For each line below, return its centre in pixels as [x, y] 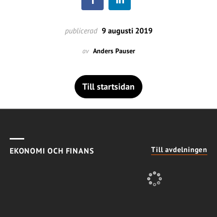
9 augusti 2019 [126, 31]
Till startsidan [108, 86]
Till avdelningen [179, 149]
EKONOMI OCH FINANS [52, 151]
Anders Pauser [114, 51]
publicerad [81, 31]
